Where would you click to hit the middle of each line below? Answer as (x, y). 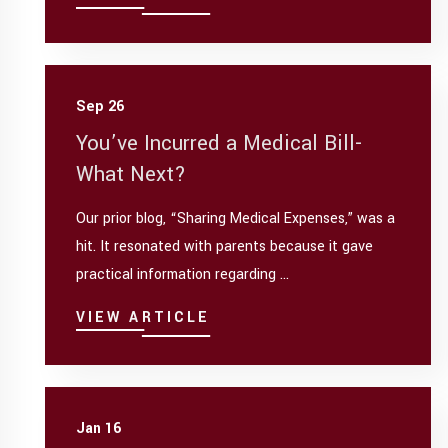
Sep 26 (99, 106)
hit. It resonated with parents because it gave (224, 247)
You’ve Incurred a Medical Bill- (218, 143)
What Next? (130, 174)
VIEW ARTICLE (143, 318)
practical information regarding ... (182, 275)
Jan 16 (98, 428)
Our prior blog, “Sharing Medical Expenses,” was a (235, 219)
